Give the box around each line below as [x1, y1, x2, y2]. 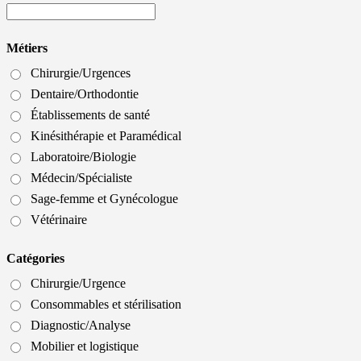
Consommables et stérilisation [31, 297, 181, 312]
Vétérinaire [31, 213, 87, 227]
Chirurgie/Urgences [31, 66, 131, 81]
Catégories [6, 251, 64, 266]
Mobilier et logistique [31, 339, 139, 354]
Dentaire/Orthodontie [31, 87, 139, 102]
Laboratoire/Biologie [31, 150, 136, 164]
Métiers [6, 41, 48, 56]
